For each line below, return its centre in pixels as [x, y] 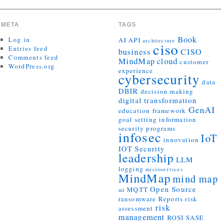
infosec [140, 137]
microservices [164, 169]
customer [194, 62]
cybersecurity [159, 79]
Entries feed [28, 48]
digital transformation [158, 100]
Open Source [173, 189]
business [135, 52]
